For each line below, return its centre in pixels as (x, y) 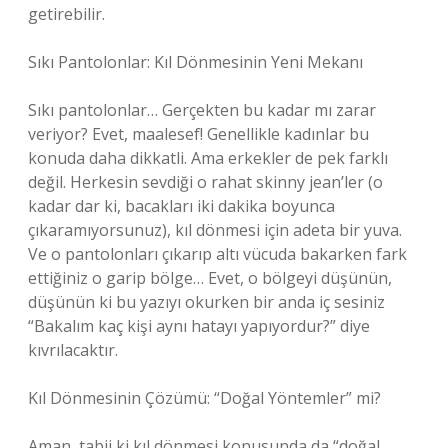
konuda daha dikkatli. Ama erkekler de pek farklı (208, 158)
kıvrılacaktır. (73, 350)
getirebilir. (66, 14)
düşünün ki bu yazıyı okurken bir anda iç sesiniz (206, 302)
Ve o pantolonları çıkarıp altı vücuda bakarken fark (217, 254)
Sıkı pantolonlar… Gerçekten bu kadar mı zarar (202, 110)
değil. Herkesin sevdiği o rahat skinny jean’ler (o (205, 182)
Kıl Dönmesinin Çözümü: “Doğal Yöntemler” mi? (204, 398)
